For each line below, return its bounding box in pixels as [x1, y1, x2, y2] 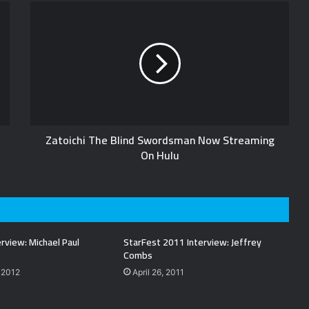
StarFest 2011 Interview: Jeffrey [123, 233, 261, 252]
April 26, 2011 [132, 267, 184, 278]
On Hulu [140, 145, 179, 166]
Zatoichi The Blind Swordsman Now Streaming [45, 130, 275, 151]
